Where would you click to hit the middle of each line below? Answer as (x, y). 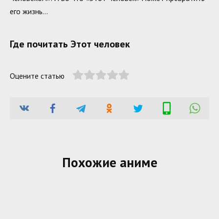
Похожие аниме (109, 162)
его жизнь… (29, 11)
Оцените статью (37, 76)
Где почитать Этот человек (70, 44)
